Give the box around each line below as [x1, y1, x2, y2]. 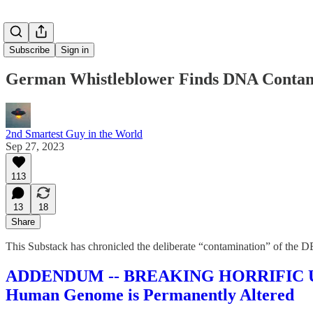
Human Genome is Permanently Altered [6, 285, 294, 304]
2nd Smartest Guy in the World [6, 127, 143, 140]
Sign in [61, 45, 89, 55]
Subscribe [9, 45, 50, 55]
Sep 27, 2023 [6, 140, 64, 152]
